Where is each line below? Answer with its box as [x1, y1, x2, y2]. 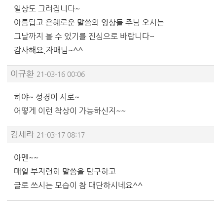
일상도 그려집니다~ [14, 3, 80, 13]
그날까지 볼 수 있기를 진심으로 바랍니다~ [14, 32, 154, 41]
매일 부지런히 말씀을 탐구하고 [14, 167, 116, 177]
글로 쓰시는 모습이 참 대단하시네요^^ [14, 181, 143, 190]
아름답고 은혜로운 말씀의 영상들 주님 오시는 [14, 18, 164, 27]
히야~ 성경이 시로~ [14, 92, 79, 102]
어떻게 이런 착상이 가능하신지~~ [14, 106, 126, 116]
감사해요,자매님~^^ [14, 45, 83, 55]
